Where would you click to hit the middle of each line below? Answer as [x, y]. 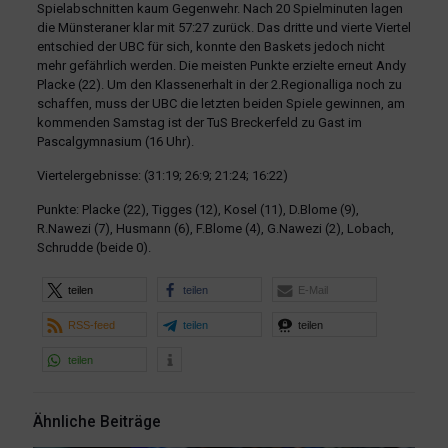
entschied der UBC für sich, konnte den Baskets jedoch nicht [210, 47]
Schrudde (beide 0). [93, 248]
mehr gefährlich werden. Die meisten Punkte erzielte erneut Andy [221, 66]
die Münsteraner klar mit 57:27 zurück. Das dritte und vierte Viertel [223, 28]
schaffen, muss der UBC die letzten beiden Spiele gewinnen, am [220, 104]
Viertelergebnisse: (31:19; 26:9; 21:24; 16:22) [162, 176]
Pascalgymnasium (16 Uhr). [115, 142]
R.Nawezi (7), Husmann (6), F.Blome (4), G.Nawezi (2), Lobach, [215, 229]
